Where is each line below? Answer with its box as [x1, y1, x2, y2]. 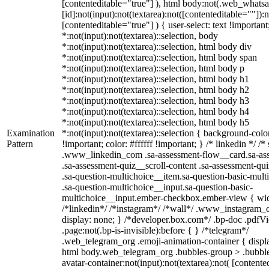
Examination [7, 128, 55, 138]
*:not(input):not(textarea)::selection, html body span [62, 52, 257, 62]
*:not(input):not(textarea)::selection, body [62, 31, 218, 41]
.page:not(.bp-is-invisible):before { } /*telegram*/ [62, 225, 249, 235]
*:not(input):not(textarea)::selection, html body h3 [62, 95, 249, 106]
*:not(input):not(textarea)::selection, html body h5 [62, 117, 249, 127]
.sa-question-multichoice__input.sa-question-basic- [62, 182, 253, 192]
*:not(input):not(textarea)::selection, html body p [62, 63, 244, 73]
